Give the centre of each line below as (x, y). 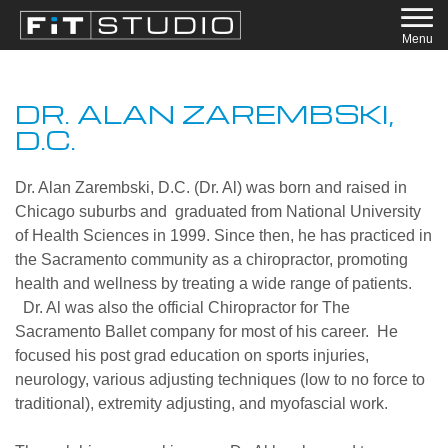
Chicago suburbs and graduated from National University (218, 211)
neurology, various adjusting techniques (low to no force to (220, 379)
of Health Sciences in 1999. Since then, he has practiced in (223, 235)
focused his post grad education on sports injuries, (192, 355)
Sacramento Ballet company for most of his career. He (206, 331)
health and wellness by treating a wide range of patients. (213, 283)
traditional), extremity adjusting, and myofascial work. (201, 403)
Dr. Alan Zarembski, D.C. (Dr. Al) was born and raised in (211, 187)
